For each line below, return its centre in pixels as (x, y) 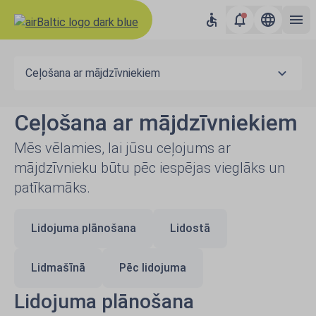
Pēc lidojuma (153, 268)
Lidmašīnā (58, 268)
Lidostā (190, 228)
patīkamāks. (52, 188)
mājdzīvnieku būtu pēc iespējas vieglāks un (150, 168)
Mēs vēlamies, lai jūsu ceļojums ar (122, 148)
